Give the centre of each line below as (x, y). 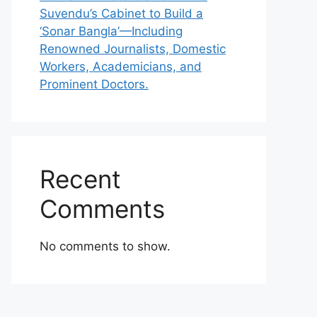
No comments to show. (105, 246)
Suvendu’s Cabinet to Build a (121, 13)
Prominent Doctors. (94, 84)
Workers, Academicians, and (121, 67)
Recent (80, 179)
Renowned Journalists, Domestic (133, 49)
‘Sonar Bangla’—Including (111, 31)
